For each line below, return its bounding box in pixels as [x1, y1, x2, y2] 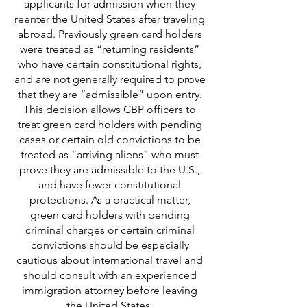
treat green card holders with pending [17, 118, 202, 131]
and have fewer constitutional [38, 178, 181, 191]
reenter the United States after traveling [14, 12, 205, 25]
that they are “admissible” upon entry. [17, 88, 202, 101]
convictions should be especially [30, 238, 189, 251]
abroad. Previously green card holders [17, 27, 202, 40]
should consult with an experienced [23, 269, 197, 282]
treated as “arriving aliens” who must [21, 148, 199, 161]
